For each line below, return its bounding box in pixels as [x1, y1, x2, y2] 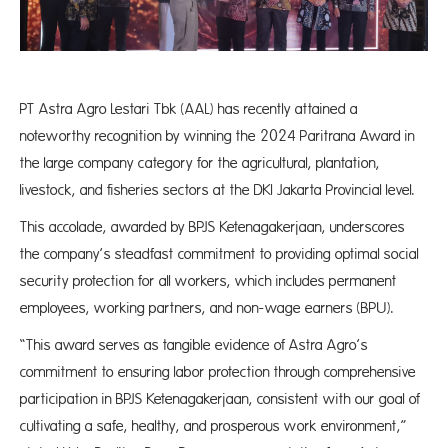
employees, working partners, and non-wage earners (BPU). [20, 300, 394, 317]
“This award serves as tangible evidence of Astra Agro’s [20, 337, 368, 354]
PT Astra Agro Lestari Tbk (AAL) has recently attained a [20, 101, 358, 118]
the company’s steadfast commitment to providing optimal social [20, 246, 419, 263]
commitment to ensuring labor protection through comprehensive [20, 364, 416, 381]
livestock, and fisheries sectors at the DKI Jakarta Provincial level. [20, 182, 415, 199]
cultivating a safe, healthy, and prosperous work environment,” [20, 418, 407, 435]
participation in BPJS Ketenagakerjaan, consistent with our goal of [20, 391, 420, 408]
